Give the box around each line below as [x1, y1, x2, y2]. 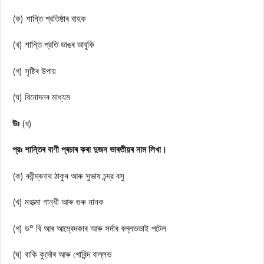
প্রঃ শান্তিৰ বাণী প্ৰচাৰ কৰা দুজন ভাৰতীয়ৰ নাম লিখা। [12, 144, 167, 155]
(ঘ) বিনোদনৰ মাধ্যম [12, 91, 70, 103]
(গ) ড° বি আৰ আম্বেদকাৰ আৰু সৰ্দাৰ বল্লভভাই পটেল [12, 222, 166, 234]
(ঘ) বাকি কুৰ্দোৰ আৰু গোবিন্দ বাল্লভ [12, 249, 111, 260]
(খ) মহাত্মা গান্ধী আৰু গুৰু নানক [12, 196, 104, 207]
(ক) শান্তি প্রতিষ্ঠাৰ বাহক [12, 12, 86, 24]
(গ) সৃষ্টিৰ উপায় [12, 65, 56, 77]
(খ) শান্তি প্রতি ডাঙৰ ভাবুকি [12, 39, 94, 50]
